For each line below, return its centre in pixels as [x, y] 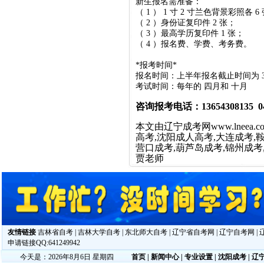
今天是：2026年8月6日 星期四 [67, 257]
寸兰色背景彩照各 [221, 12]
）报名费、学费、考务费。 [202, 44]
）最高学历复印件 [187, 33]
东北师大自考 [146, 232]
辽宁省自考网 [193, 232]
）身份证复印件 [183, 23]
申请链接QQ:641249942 [44, 243]
